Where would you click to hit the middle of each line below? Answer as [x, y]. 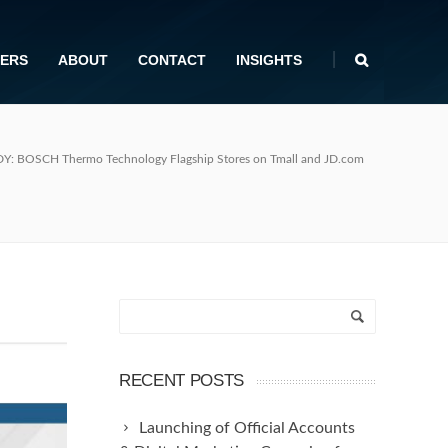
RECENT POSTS [181, 380]
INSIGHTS [269, 60]
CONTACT [172, 60]
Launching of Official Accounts [247, 428]
